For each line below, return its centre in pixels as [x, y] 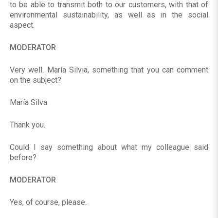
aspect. [22, 25]
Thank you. [27, 125]
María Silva [28, 103]
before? [23, 158]
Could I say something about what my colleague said [109, 147]
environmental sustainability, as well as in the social [109, 15]
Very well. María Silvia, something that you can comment [109, 70]
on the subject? [36, 80]
